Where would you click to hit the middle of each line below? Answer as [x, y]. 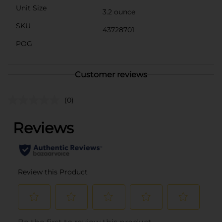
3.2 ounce [119, 12]
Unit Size [31, 8]
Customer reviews [111, 74]
